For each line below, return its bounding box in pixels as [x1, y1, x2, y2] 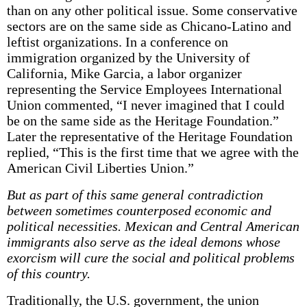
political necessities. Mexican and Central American [6, 219, 299, 234]
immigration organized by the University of [6, 50, 250, 65]
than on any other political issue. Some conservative [6, 3, 297, 18]
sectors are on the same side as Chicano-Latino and [6, 19, 291, 34]
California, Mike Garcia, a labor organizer [6, 66, 242, 81]
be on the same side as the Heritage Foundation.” [6, 113, 279, 128]
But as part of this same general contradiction [6, 187, 263, 202]
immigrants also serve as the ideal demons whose [6, 234, 280, 249]
